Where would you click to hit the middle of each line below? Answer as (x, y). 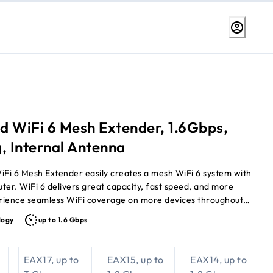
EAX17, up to (51, 260)
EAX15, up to (135, 260)
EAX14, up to (219, 260)
